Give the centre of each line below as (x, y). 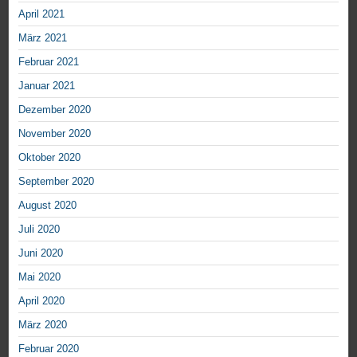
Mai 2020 (39, 277)
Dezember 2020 (55, 110)
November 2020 (55, 134)
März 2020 (43, 325)
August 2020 (47, 206)
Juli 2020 (39, 229)
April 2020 (41, 301)
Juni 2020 (41, 253)
